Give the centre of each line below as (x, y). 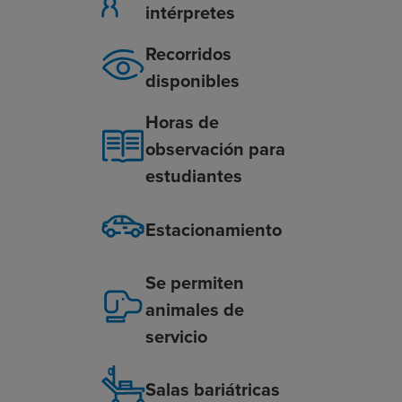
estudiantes (193, 176)
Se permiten (194, 283)
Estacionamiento (213, 229)
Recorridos (188, 54)
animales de (194, 310)
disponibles (192, 81)
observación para (215, 149)
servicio (176, 337)
